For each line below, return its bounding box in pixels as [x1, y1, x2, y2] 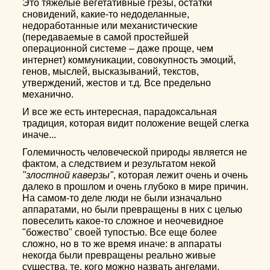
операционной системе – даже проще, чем [22, 43, 214, 54]
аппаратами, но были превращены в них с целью [22, 204, 243, 215]
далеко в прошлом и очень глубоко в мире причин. [22, 181, 249, 192]
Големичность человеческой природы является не [22, 147, 248, 157]
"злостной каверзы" [22, 170, 114, 180]
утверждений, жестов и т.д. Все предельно [22, 78, 212, 88]
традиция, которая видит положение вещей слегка [22, 118, 250, 128]
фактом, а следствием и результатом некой [22, 159, 216, 169]
